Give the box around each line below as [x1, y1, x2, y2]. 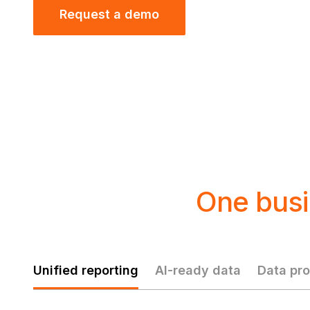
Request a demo [60, 7, 159, 21]
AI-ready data [155, 263, 241, 277]
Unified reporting [33, 263, 138, 277]
